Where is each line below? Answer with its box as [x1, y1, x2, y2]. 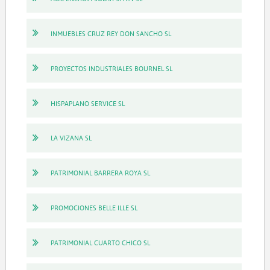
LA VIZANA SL [50, 133, 92, 143]
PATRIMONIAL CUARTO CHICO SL [50, 238, 150, 248]
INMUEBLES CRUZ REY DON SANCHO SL [50, 28, 171, 38]
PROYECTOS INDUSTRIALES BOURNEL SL [50, 63, 172, 73]
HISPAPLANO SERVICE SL [50, 98, 125, 108]
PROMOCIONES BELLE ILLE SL [50, 203, 137, 213]
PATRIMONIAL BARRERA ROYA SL [50, 168, 150, 178]
